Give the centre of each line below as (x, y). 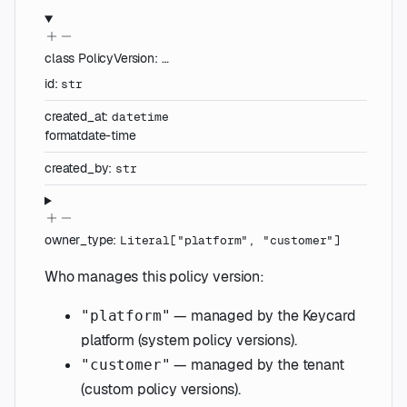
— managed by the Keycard (263, 315)
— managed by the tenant (257, 364)
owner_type (79, 239)
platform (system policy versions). (189, 340)
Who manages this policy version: (154, 276)
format (63, 135)
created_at (75, 116)
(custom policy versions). (161, 389)
